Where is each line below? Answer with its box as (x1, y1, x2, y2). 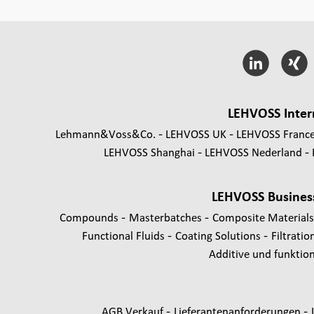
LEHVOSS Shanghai (103, 144, 195, 158)
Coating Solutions (175, 228, 264, 242)
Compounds (59, 210, 121, 224)
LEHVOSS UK (165, 126, 226, 140)
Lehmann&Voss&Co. (55, 126, 156, 140)
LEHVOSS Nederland (204, 144, 302, 158)
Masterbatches (128, 210, 205, 224)
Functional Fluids (81, 228, 168, 242)
